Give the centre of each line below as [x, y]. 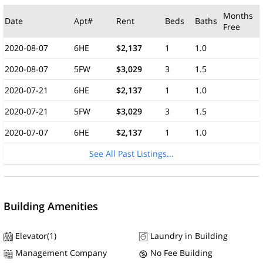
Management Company [60, 253]
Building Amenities [51, 206]
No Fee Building [180, 253]
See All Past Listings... [131, 154]
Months [238, 16]
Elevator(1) [35, 236]
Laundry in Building [188, 236]
